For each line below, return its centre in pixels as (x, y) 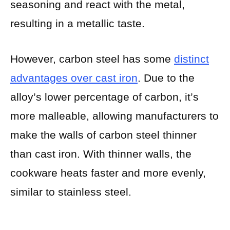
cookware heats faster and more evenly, (108, 172)
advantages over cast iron (74, 78)
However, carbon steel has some (92, 59)
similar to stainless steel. (71, 191)
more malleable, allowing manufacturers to (114, 116)
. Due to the (166, 78)
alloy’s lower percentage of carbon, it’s (104, 97)
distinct (191, 59)
